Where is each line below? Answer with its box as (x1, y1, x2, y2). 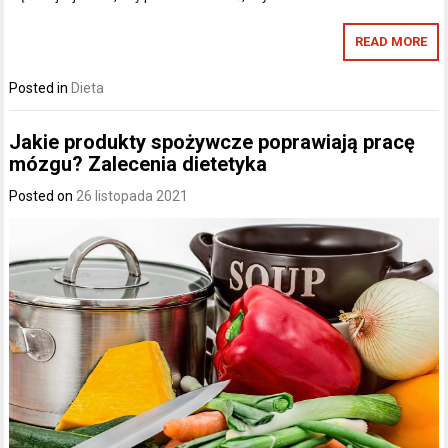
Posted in (9, 80, 72, 97)
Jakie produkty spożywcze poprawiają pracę (9, 129, 416, 154)
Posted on (9, 187, 77, 204)
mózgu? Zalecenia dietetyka (9, 151, 268, 176)
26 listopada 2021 (76, 187, 189, 204)
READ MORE (354, 34, 427, 50)
